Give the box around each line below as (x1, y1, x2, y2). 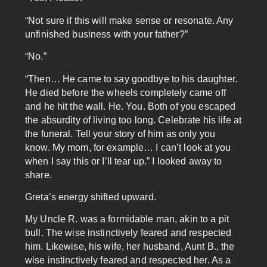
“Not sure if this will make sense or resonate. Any (25, 15, 234, 26)
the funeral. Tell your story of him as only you (25, 128, 216, 139)
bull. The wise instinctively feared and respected (25, 228, 232, 238)
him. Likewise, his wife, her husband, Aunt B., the (25, 241, 235, 252)
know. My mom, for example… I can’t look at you (25, 142, 231, 153)
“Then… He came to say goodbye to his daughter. (25, 73, 237, 84)
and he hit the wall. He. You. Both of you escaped (25, 101, 236, 111)
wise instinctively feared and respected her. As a (25, 255, 231, 266)
